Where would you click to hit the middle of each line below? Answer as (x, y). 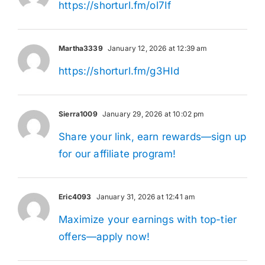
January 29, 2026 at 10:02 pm (152, 114)
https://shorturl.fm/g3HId (119, 71)
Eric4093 (75, 196)
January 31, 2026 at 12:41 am (145, 196)
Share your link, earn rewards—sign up (153, 136)
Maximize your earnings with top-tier (148, 219)
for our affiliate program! (117, 153)
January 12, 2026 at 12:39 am (156, 48)
